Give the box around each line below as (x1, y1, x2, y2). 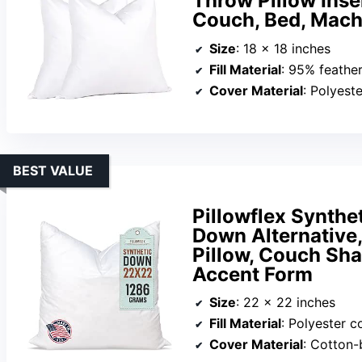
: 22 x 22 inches (236, 294, 335, 311)
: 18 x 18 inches (236, 40, 330, 57)
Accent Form (192, 262, 313, 286)
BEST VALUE (13, 162, 93, 179)
